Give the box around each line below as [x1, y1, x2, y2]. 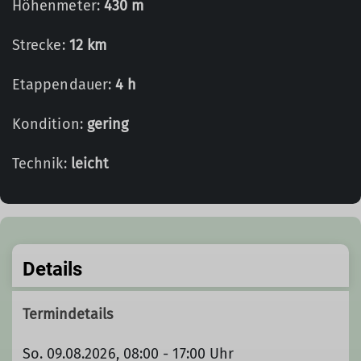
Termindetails [22, 305, 114, 323]
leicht [70, 155, 110, 172]
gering [86, 115, 129, 133]
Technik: [12, 155, 71, 172]
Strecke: [12, 36, 69, 54]
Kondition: [12, 115, 87, 133]
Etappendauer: [12, 76, 116, 93]
